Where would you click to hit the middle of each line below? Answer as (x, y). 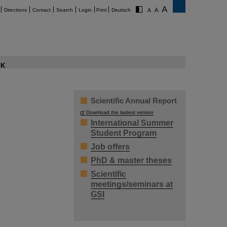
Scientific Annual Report (134, 101)
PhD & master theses (131, 160)
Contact (42, 10)
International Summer (132, 123)
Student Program (124, 133)
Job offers (110, 147)
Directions (15, 10)
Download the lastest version (120, 112)
